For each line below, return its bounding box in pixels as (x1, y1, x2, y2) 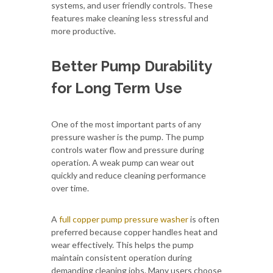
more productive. (51, 25, 116, 36)
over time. (51, 182, 89, 193)
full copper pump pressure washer (59, 213, 188, 224)
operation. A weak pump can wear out (51, 157, 194, 168)
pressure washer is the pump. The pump (51, 131, 204, 142)
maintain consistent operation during (51, 252, 192, 263)
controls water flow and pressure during (51, 144, 204, 155)
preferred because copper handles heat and (51, 226, 218, 237)
